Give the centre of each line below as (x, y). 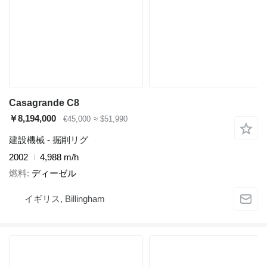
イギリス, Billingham (65, 199)
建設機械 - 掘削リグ (49, 140)
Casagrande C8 (44, 103)
